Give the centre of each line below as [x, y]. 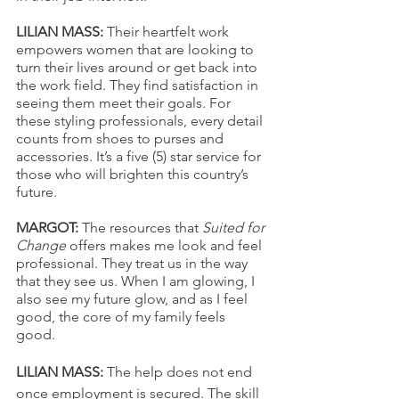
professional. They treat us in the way [134, 263]
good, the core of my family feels [122, 316]
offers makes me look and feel [166, 245]
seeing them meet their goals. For [125, 102]
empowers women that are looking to [137, 49]
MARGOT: [49, 227]
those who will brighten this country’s [134, 174]
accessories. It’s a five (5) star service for [140, 156]
